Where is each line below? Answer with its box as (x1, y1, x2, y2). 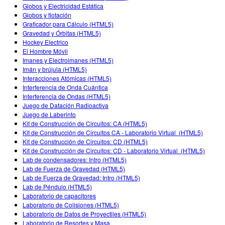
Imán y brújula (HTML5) (23, 64, 87, 73)
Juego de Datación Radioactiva (23, 100, 108, 109)
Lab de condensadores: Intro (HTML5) (23, 155, 127, 164)
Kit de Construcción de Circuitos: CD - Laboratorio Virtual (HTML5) (23, 146, 205, 155)
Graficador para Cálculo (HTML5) (23, 19, 114, 28)
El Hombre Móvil (23, 46, 68, 55)
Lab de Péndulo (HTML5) (23, 182, 92, 191)
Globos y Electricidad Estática (23, 1, 103, 10)
